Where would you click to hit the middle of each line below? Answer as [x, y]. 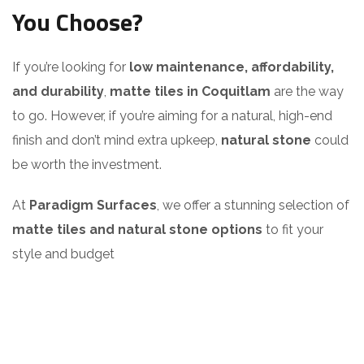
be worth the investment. [87, 164]
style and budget [63, 253]
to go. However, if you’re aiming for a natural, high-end [172, 115]
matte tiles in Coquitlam [190, 91]
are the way [307, 91]
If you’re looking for [71, 67]
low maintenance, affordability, [232, 67]
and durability [58, 91]
